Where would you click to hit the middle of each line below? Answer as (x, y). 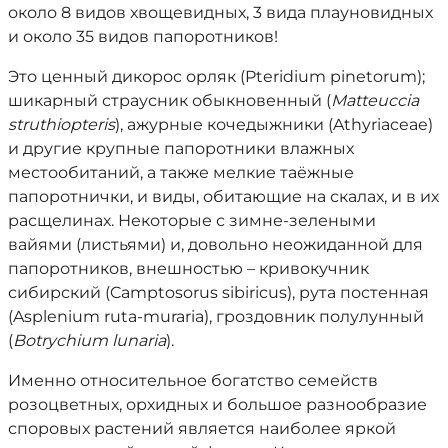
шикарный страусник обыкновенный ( (169, 100)
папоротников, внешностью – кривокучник (188, 268)
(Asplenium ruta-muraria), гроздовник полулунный (216, 316)
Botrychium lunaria (89, 340)
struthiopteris (61, 124)
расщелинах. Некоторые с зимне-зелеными (192, 220)
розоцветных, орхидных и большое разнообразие (217, 404)
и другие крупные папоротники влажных (181, 148)
